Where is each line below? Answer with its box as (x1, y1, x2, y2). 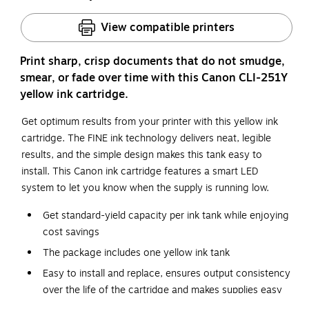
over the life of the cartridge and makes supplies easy (43, 282, 282, 297)
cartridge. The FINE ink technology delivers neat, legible (21, 130, 271, 146)
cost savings (43, 224, 99, 239)
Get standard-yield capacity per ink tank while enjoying (43, 208, 289, 223)
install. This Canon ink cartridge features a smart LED (21, 163, 259, 179)
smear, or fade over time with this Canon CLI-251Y (20, 69, 288, 86)
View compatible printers (101, 19, 235, 36)
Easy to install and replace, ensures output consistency (43, 266, 290, 281)
